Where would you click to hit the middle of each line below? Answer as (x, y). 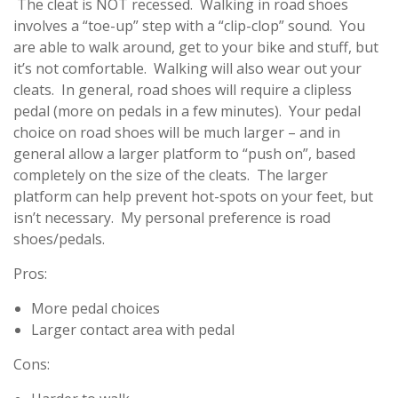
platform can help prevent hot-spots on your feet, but (193, 196)
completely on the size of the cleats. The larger (171, 175)
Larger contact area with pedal (133, 330)
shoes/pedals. (59, 239)
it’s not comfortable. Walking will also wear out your (187, 68)
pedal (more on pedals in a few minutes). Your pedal (187, 111)
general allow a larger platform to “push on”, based (184, 154)
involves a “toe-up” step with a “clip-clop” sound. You (189, 26)
